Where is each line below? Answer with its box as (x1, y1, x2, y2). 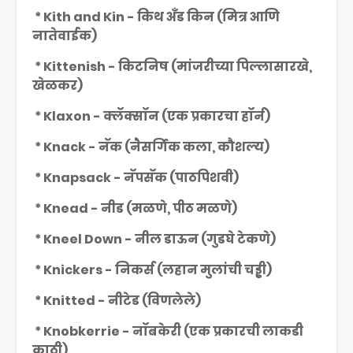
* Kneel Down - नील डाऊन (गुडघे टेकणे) (32, 230, 276, 248)
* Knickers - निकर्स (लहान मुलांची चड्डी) (32, 261, 272, 279)
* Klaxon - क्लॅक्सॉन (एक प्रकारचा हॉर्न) (32, 107, 270, 125)
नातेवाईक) (32, 27, 97, 45)
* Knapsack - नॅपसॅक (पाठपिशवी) (32, 169, 239, 187)
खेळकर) (32, 76, 83, 95)
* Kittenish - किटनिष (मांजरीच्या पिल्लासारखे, (32, 58, 312, 76)
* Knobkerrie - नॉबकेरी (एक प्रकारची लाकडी (32, 322, 303, 340)
